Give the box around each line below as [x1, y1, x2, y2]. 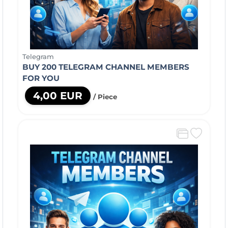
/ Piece [93, 93, 117, 101]
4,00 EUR [33, 90, 82, 102]
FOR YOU [22, 73, 60, 83]
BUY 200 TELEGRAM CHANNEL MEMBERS [22, 62, 189, 72]
